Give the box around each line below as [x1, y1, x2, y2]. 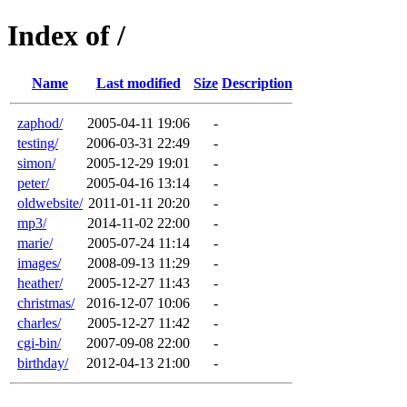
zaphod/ [17, 114, 63, 131]
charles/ [17, 314, 61, 331]
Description [222, 74, 293, 91]
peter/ [17, 174, 49, 191]
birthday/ [17, 354, 68, 371]
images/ [17, 254, 61, 271]
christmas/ [17, 294, 74, 311]
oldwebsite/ [17, 194, 83, 211]
